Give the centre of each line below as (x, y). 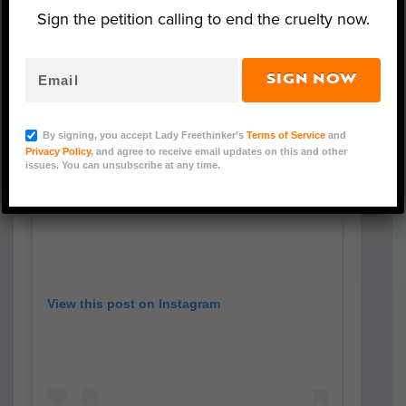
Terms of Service (285, 135)
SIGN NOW (312, 80)
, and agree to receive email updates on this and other (218, 152)
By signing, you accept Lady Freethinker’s (141, 135)
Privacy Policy (58, 152)
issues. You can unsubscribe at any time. (122, 165)
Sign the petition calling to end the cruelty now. (203, 19)
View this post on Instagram (134, 303)
